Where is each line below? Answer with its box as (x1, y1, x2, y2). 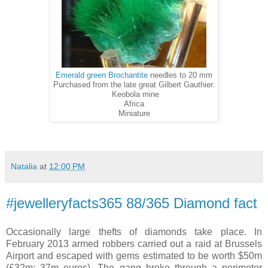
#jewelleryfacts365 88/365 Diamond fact (6, 195, 257, 212)
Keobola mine (109, 90, 159, 99)
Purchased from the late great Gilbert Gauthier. (53, 81, 215, 90)
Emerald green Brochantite (56, 71, 150, 80)
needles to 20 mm (150, 71, 212, 80)
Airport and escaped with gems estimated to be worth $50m (6, 250, 262, 261)
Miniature (118, 109, 150, 118)
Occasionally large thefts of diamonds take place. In (6, 226, 262, 237)
